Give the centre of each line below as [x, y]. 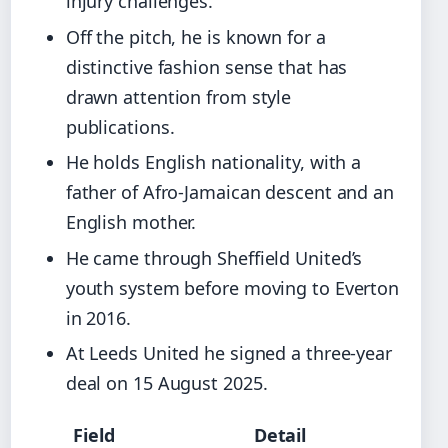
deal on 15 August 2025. [166, 383]
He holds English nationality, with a [213, 162]
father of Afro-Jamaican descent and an [229, 192]
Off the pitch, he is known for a [195, 36]
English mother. [131, 222]
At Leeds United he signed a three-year [228, 353]
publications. [120, 126]
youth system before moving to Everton [232, 287]
